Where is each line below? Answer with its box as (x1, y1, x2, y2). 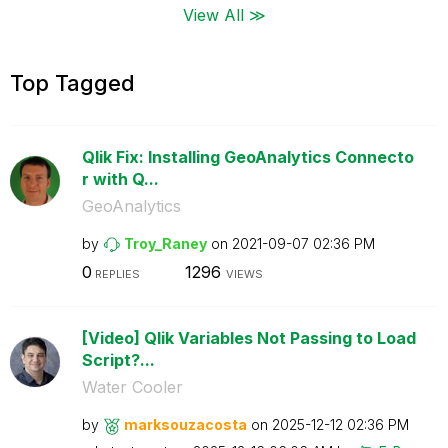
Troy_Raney (123, 234, 207, 252)
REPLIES (91, 267, 140, 281)
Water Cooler (81, 377, 183, 397)
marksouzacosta (123, 416, 247, 433)
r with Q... (81, 168, 159, 189)
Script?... (81, 350, 155, 370)
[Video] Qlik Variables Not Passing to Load (81, 328, 416, 348)
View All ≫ (182, 4, 266, 24)
